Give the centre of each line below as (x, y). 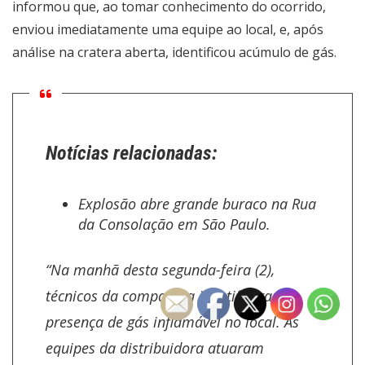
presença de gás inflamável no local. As (172, 322)
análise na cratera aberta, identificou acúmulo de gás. (174, 52)
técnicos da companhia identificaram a (172, 296)
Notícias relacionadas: (131, 153)
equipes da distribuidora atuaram (155, 348)
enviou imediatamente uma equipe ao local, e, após (168, 29)
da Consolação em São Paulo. (174, 224)
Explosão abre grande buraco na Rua (197, 204)
